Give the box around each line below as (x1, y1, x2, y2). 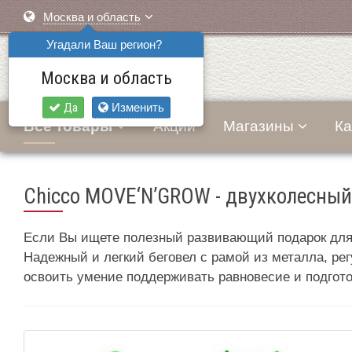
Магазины (223, 118, 294, 134)
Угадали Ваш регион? (46, 38, 162, 51)
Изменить (108, 101, 164, 114)
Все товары (24, 118, 112, 134)
